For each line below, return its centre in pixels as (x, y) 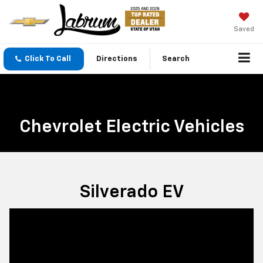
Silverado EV (131, 193)
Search (176, 59)
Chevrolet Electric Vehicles (131, 128)
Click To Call (48, 59)
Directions (117, 59)
